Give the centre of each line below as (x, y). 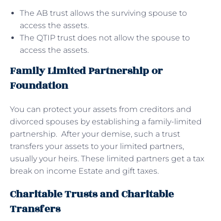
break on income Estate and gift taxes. (84, 171)
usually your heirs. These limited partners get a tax (107, 158)
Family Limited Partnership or (86, 71)
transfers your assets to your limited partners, (97, 146)
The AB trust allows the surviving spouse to (103, 13)
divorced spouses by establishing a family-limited (106, 121)
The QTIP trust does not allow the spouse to (105, 37)
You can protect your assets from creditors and (101, 109)
